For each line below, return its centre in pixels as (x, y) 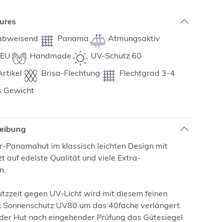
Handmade (50, 56)
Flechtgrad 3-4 (147, 73)
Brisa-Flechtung (70, 73)
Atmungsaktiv (134, 38)
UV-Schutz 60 (116, 56)
